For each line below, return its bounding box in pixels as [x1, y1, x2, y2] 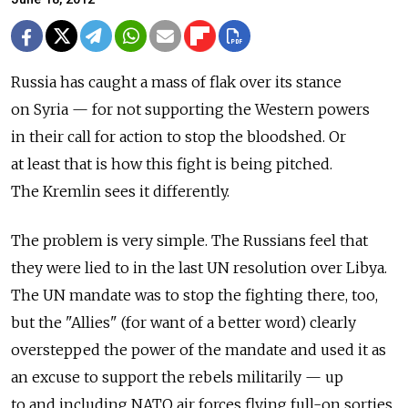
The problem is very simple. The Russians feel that [11, 231, 368, 250]
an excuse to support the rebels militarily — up [11, 368, 343, 387]
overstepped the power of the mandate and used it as [11, 341, 386, 360]
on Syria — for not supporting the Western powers [11, 100, 370, 119]
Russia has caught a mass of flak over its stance [11, 73, 342, 92]
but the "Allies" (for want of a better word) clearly [11, 313, 356, 332]
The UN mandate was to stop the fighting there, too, [11, 286, 378, 305]
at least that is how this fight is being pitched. [11, 155, 332, 174]
